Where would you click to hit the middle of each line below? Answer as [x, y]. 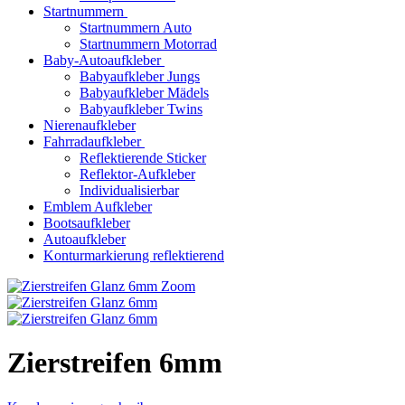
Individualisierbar [129, 190]
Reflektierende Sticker [143, 158]
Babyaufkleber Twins [141, 109]
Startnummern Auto [136, 28]
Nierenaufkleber [89, 125]
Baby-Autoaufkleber [102, 60]
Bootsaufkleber [87, 223]
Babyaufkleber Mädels [144, 93]
